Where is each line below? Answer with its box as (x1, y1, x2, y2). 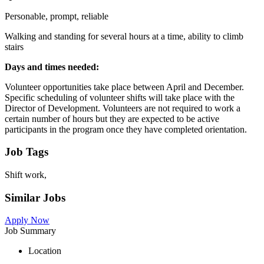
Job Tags (5, 146, 48, 159)
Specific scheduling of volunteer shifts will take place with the (5, 92, 235, 103)
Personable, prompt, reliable (5, 11, 108, 21)
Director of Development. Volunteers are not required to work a (5, 103, 240, 113)
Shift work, (5, 169, 47, 180)
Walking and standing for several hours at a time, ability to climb (5, 31, 243, 41)
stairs (5, 41, 24, 52)
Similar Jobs (5, 191, 65, 204)
